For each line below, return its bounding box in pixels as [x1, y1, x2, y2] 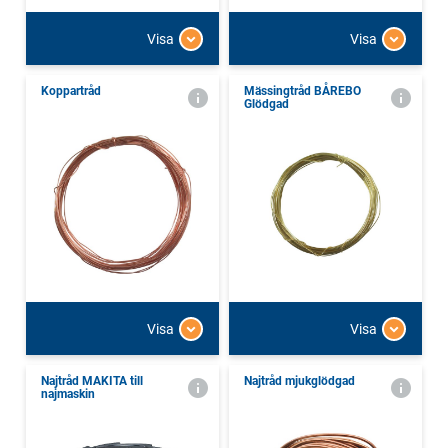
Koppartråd [41, 84, 101, 99]
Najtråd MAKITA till [41, 374, 143, 389]
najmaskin [41, 387, 95, 402]
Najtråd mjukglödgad [244, 374, 355, 389]
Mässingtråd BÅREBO [244, 84, 361, 99]
